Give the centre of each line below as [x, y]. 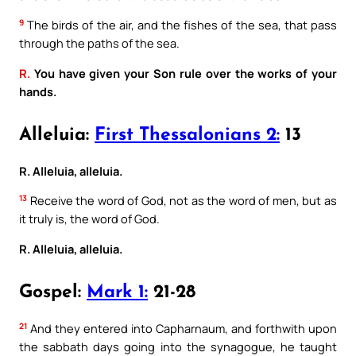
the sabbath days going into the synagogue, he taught [178, 346]
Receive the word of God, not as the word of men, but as [182, 201]
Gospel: [53, 292]
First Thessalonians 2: [187, 135]
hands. [38, 91]
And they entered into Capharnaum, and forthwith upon [182, 328]
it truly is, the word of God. [89, 219]
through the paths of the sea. [99, 43]
